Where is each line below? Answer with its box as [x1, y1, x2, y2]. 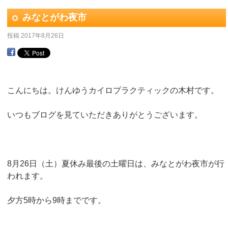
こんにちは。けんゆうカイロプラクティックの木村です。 [7, 86, 219, 95]
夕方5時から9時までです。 [7, 196, 106, 205]
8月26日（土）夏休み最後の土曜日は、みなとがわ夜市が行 [7, 159, 224, 168]
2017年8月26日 [21, 32, 64, 39]
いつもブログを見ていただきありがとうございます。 [7, 110, 203, 119]
